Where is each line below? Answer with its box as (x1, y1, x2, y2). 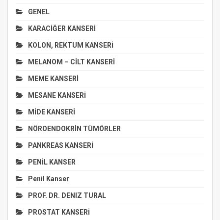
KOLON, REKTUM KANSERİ (28, 41, 113, 49)
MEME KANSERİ (28, 74, 79, 82)
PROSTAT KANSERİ (28, 208, 90, 216)
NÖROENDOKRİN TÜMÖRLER (28, 124, 121, 133)
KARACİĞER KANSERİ (28, 24, 96, 32)
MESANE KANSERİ (28, 91, 86, 99)
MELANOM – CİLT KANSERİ (28, 57, 115, 66)
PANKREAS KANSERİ (28, 141, 93, 149)
